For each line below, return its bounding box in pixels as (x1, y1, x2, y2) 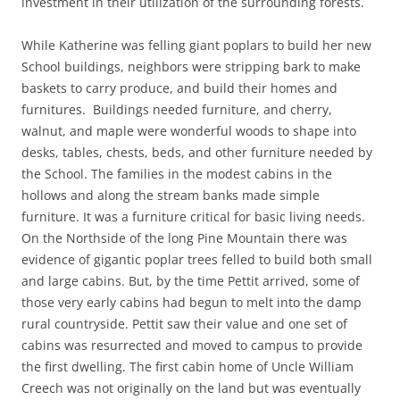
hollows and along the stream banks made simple (21, 187, 320, 204)
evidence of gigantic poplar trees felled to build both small (21, 251, 372, 269)
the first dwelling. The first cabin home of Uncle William (21, 358, 354, 376)
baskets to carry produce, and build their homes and (21, 79, 337, 97)
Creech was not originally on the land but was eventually (21, 379, 361, 397)
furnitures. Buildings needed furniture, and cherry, (21, 101, 332, 119)
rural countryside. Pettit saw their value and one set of (21, 315, 347, 333)
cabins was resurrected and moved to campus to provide (21, 337, 362, 354)
